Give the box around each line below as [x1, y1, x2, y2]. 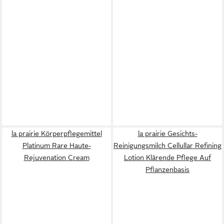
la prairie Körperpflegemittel [11, 129, 102, 138]
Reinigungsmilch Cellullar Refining [113, 141, 221, 150]
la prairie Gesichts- [137, 129, 197, 138]
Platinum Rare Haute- [22, 141, 91, 150]
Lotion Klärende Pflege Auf [124, 153, 211, 162]
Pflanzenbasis [145, 165, 189, 174]
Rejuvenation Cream [23, 153, 89, 162]
